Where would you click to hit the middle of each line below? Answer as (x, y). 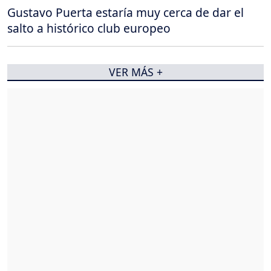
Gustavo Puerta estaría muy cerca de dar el (126, 12)
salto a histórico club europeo (89, 28)
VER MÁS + (135, 72)
